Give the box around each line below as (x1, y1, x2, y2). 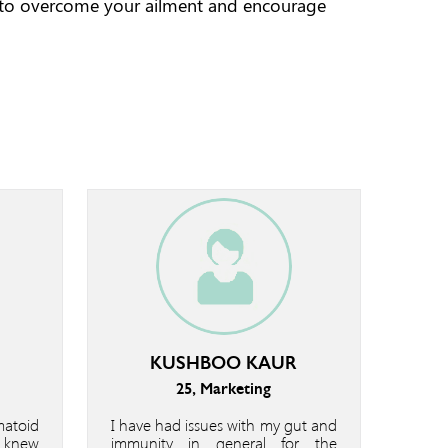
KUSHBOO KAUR (150, 351, 298, 374)
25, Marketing (176, 378, 272, 398)
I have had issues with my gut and (110, 413, 337, 435)
